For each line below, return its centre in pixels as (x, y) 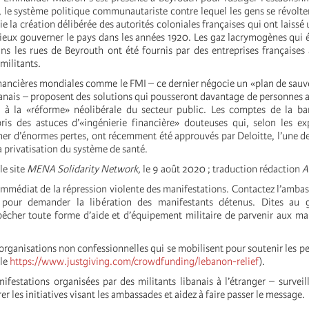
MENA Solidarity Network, (84, 169)
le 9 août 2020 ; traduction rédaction (221, 169)
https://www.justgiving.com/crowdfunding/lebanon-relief (134, 262)
